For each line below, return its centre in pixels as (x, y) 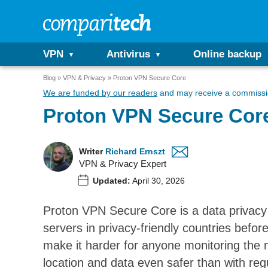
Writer (91, 151)
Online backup (227, 54)
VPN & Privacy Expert (123, 164)
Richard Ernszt (135, 151)
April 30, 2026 (158, 181)
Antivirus (128, 54)
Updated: (112, 181)
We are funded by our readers (100, 93)
